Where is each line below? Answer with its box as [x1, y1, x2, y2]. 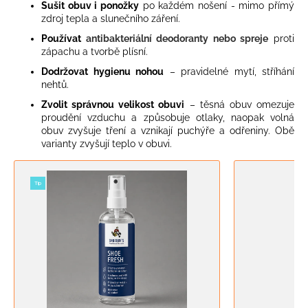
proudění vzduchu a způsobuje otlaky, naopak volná [41, 111, 294, 123]
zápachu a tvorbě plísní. [41, 45, 148, 57]
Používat [41, 32, 86, 44]
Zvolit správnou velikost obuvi [41, 98, 185, 110]
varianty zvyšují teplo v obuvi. [41, 137, 172, 149]
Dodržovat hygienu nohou [41, 65, 164, 77]
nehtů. [41, 78, 69, 90]
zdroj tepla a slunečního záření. [41, 12, 180, 24]
